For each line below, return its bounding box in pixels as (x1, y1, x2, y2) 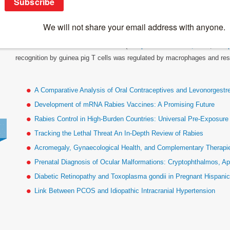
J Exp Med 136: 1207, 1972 (127, 41, 210, 49)
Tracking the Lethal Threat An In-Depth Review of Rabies (34, 129, 204, 137)
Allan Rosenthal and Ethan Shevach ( (15, 41, 128, 49)
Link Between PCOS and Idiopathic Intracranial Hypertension (34, 186, 216, 195)
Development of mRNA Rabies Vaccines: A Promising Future (34, 100, 215, 108)
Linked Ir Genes (15, 15, 93, 27)
